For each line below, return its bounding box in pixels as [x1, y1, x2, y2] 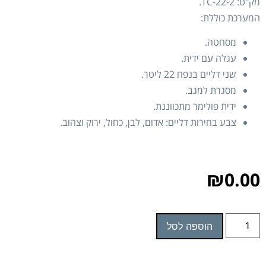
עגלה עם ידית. [181, 52, 236, 65]
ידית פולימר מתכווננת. [153, 100, 236, 113]
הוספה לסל [166, 220, 213, 233]
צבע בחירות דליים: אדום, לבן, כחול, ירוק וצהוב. [60, 116, 236, 129]
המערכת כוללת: [201, 11, 260, 24]
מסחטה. [205, 36, 236, 49]
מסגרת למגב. [185, 84, 236, 97]
